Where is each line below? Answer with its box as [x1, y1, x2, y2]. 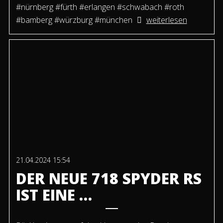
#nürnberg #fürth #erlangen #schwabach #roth [15, 1, 184, 13]
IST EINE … [15, 185, 92, 206]
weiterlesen [146, 14, 187, 26]
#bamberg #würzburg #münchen [15, 14, 132, 26]
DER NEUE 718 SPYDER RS [15, 168, 202, 189]
